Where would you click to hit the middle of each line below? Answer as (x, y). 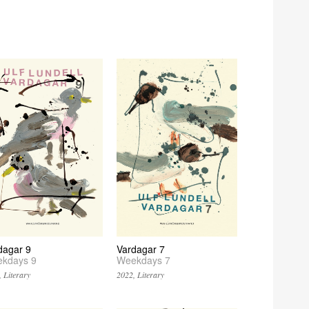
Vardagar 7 (141, 249)
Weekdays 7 (144, 260)
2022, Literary (141, 275)
